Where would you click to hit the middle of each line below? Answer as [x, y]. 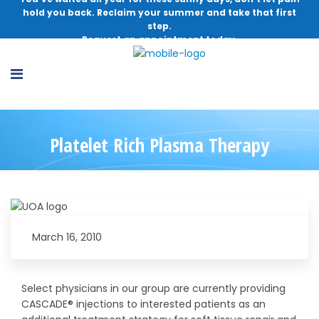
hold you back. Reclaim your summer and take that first [159, 12]
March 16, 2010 [67, 237]
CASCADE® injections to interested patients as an [143, 304]
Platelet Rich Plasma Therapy [159, 145]
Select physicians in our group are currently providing [153, 288]
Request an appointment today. [159, 40]
